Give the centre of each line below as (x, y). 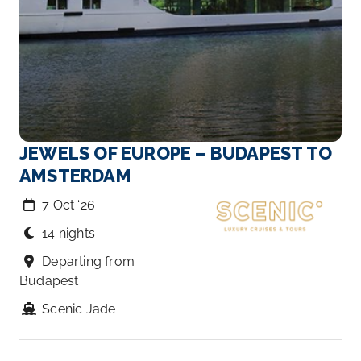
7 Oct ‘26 (69, 205)
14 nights (69, 233)
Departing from (89, 261)
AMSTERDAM (75, 176)
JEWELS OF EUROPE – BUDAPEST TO (176, 153)
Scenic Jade (79, 309)
